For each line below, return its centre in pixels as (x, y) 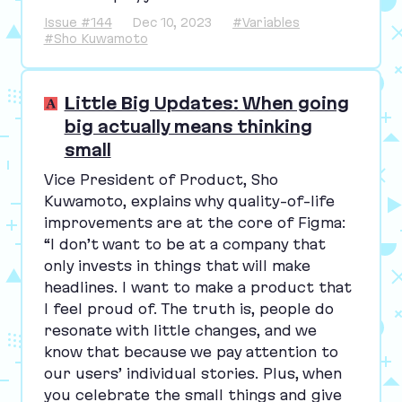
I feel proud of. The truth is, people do (188, 308)
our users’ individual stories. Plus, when (192, 373)
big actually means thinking (188, 127)
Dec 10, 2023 (172, 22)
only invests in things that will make (177, 265)
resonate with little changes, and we (180, 330)
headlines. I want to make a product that (197, 287)
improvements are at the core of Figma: (197, 222)
